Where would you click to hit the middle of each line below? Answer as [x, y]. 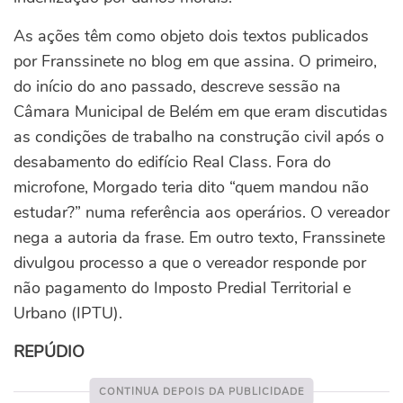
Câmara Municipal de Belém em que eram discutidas [201, 112]
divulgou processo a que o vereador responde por [190, 263]
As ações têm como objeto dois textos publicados [191, 36]
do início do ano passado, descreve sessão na [177, 86]
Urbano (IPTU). [68, 313]
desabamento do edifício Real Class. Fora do [172, 162]
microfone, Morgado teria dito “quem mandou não [191, 187]
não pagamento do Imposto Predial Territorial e [182, 288]
